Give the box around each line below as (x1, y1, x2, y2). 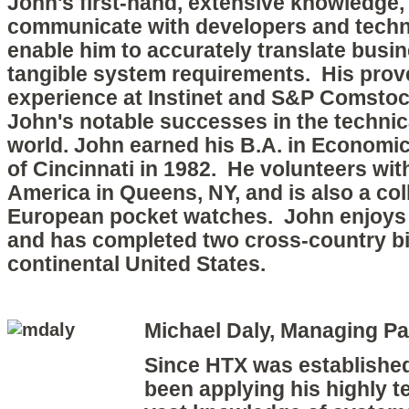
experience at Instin (7, 87, 204, 110)
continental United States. (7, 253, 266, 276)
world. (7, 134, 68, 157)
